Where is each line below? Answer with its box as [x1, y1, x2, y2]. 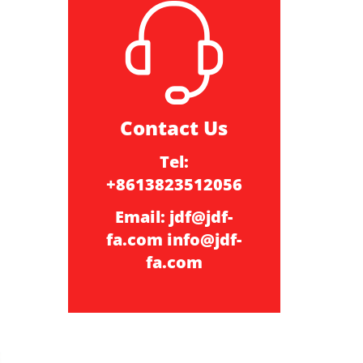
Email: [115, 206, 170, 228]
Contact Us [120, 114, 228, 141]
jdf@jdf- [169, 206, 233, 228]
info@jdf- [167, 228, 242, 250]
